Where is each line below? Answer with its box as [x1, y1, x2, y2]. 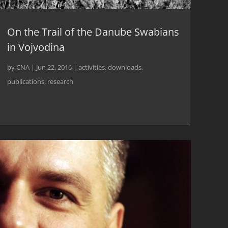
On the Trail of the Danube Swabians [7, 24, 179, 39]
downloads [107, 62, 141, 72]
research [47, 76, 73, 86]
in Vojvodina [7, 40, 65, 54]
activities [78, 62, 105, 72]
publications [7, 76, 44, 86]
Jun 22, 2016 [36, 62, 72, 72]
